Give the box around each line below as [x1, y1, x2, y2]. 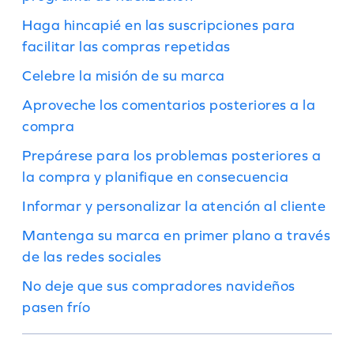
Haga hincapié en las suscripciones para [22, 17, 296, 33]
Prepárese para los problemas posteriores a [22, 147, 321, 164]
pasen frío [22, 299, 90, 315]
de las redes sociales [22, 248, 162, 265]
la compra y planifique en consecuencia [22, 168, 288, 185]
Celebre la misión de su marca [22, 67, 225, 84]
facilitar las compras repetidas [22, 38, 231, 55]
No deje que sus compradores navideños [22, 277, 296, 294]
